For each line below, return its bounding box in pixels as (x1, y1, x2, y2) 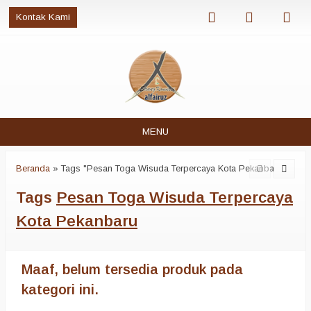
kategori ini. (22, 282, 99, 297)
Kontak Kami (16, 12, 70, 22)
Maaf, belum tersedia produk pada (22, 262, 243, 277)
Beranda (16, 163, 50, 174)
